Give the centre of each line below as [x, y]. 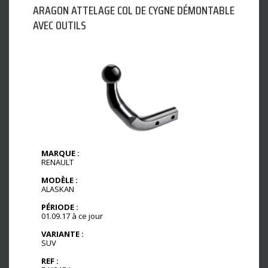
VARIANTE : [63, 234]
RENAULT [57, 162]
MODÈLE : [60, 180]
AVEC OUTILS [60, 25]
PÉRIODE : [60, 207]
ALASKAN [58, 189]
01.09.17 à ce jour [72, 216]
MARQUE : [60, 153]
